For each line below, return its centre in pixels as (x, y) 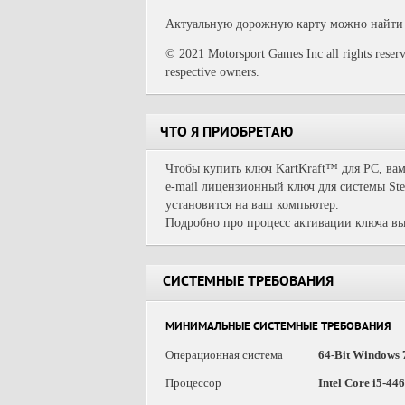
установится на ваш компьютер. (252, 205)
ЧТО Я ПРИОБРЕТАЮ (226, 134)
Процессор (193, 383)
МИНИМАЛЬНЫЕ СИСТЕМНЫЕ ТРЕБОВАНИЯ (278, 328)
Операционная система (224, 355)
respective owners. (212, 72)
